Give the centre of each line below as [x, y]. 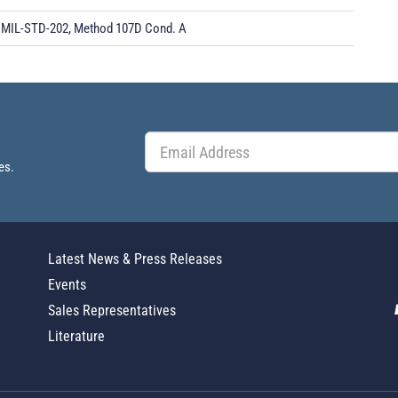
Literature [76, 336]
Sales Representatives [112, 310]
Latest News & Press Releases [135, 259]
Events [67, 285]
